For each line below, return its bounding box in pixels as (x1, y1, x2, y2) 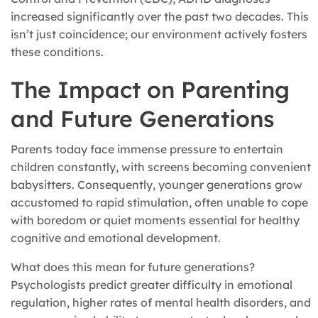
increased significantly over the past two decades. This (11, 9, 309, 24)
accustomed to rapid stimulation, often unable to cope (11, 195, 308, 210)
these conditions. (11, 45, 104, 60)
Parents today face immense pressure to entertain (11, 142, 283, 157)
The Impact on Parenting (11, 75, 290, 104)
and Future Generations (11, 104, 275, 133)
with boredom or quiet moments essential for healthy (11, 213, 300, 228)
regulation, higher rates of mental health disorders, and (11, 295, 311, 310)
